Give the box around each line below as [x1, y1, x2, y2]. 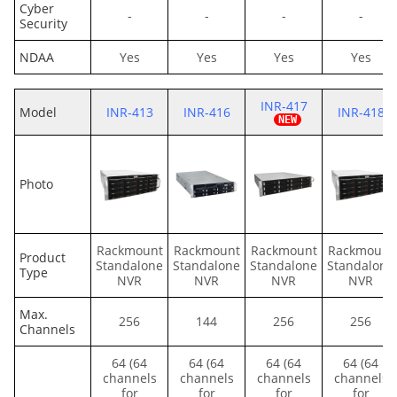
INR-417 [260, 97, 307, 115]
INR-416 [183, 104, 230, 121]
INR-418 [337, 104, 385, 121]
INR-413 [105, 104, 153, 121]
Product [19, 249, 66, 267]
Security [19, 15, 67, 33]
